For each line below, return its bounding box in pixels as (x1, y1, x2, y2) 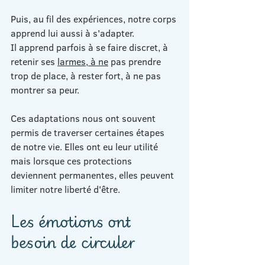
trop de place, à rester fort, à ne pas (11, 69, 163, 82)
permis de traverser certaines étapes (11, 125, 167, 139)
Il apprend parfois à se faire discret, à (11, 40, 170, 54)
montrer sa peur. (11, 83, 79, 96)
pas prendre (108, 54, 163, 68)
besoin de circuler (11, 229, 135, 253)
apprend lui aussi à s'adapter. (11, 26, 134, 40)
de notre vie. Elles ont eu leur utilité (11, 140, 160, 153)
